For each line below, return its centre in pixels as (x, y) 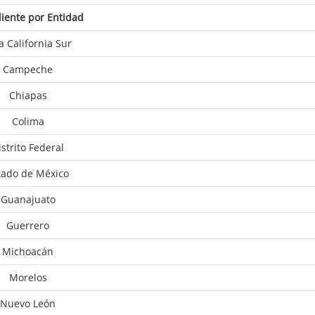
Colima (28, 121)
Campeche (28, 69)
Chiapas (28, 95)
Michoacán (28, 251)
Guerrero (28, 225)
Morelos (28, 277)
